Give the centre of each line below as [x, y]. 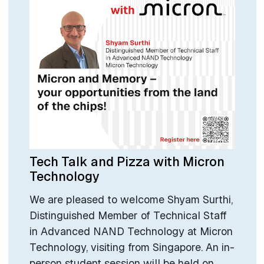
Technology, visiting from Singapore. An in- [132, 247]
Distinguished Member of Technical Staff [128, 216]
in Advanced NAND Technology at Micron [131, 232]
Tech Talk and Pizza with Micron [127, 161]
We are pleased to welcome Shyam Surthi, [131, 200]
